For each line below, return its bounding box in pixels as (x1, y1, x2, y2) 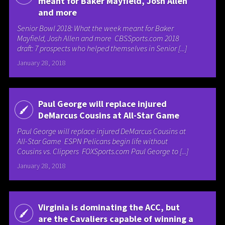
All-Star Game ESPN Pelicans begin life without (17, 136, 168, 146)
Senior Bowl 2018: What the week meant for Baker (17, 23, 174, 34)
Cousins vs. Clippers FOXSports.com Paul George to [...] (17, 146, 189, 156)
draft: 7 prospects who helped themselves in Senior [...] (17, 43, 187, 54)
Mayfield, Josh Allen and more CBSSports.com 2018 (17, 33, 179, 44)
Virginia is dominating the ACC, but (38, 201, 180, 213)
